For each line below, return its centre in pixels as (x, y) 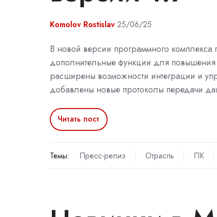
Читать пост (79, 119)
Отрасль (159, 156)
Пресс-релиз (102, 156)
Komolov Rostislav (82, 24)
